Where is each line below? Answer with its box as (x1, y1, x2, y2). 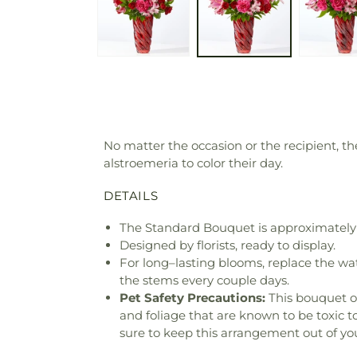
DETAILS (104, 188, 159, 203)
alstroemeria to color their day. (104, 155, 283, 171)
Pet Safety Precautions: (120, 289, 265, 305)
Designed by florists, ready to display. (120, 237, 335, 253)
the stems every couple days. (120, 272, 289, 288)
